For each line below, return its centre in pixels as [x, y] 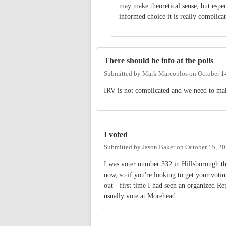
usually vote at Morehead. [141, 196]
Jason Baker [159, 148]
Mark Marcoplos [165, 73]
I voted [116, 134]
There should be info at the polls [159, 61]
